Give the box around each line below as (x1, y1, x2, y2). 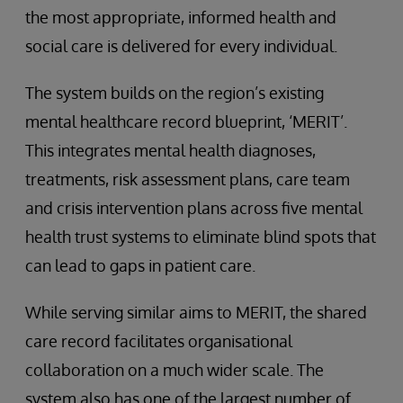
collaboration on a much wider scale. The (25, 360, 324, 380)
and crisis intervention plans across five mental (25, 198, 363, 218)
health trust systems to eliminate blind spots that (25, 227, 376, 246)
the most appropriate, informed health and (25, 7, 336, 27)
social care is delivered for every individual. (25, 36, 337, 56)
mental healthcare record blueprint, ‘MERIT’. (25, 112, 347, 131)
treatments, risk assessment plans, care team (25, 169, 350, 189)
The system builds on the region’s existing (25, 83, 324, 103)
